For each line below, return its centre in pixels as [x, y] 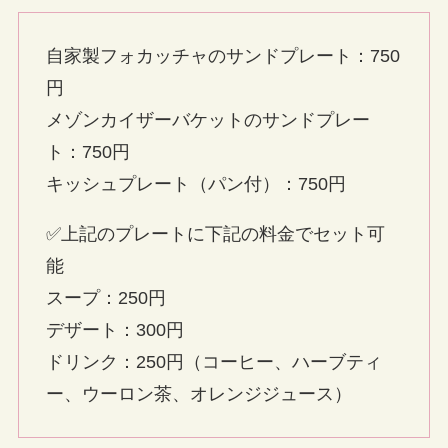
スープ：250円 [105, 297]
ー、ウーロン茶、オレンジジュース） [198, 393]
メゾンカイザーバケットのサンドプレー [207, 119]
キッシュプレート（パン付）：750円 [195, 183]
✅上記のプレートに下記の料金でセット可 [215, 233]
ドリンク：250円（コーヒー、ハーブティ [213, 361]
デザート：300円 [114, 329]
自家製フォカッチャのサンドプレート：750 [222, 55]
